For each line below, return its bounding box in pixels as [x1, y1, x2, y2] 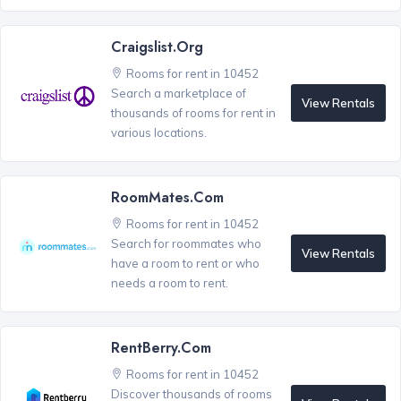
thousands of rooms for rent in [110, 106, 276, 121]
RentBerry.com [110, 337, 211, 359]
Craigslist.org [110, 37, 203, 58]
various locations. [110, 125, 207, 141]
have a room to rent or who [110, 256, 260, 271]
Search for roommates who [110, 236, 261, 252]
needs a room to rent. [110, 276, 228, 291]
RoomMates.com [110, 187, 224, 209]
